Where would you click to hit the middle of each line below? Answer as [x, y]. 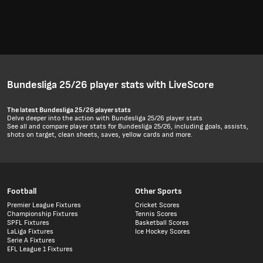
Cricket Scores [157, 205]
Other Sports [158, 191]
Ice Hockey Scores [162, 232]
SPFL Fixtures [28, 223]
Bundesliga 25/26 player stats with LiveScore [111, 85]
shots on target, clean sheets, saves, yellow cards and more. [100, 135]
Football [22, 191]
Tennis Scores [156, 214]
